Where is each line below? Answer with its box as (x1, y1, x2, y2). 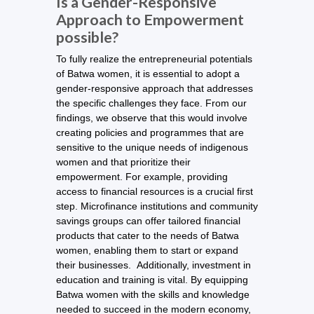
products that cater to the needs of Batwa (56, 229, 239, 241)
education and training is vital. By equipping (56, 273, 248, 285)
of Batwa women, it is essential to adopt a (56, 67, 240, 79)
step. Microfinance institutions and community (56, 200, 258, 212)
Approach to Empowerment (56, 11, 244, 29)
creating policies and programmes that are (56, 126, 244, 138)
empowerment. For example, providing (56, 170, 228, 182)
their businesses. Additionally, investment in (56, 259, 251, 271)
